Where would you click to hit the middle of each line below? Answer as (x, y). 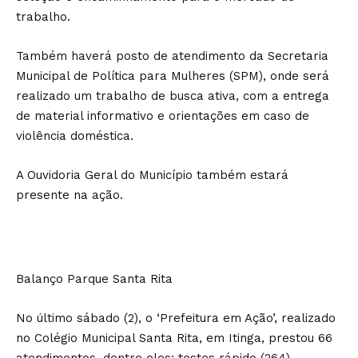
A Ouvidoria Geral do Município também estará (152, 175)
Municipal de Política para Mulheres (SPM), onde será (173, 76)
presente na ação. (70, 195)
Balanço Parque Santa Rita (94, 278)
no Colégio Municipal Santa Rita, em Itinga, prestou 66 (174, 338)
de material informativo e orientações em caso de (163, 115)
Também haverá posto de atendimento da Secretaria (172, 56)
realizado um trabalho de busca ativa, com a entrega (173, 95)
